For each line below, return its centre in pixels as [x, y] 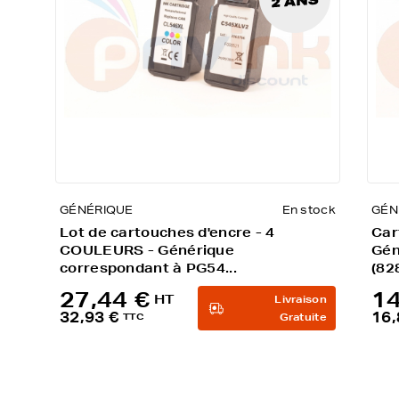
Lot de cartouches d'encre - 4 [167, 232]
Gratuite [303, 317]
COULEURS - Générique [147, 250]
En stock [309, 210]
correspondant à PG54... [148, 268]
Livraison [301, 299]
